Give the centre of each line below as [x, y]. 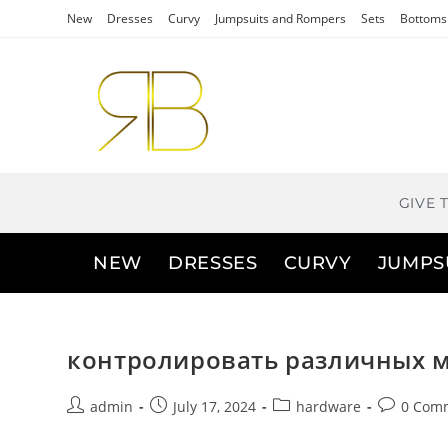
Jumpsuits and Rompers [281, 18]
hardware [329, 407]
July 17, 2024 [215, 407]
